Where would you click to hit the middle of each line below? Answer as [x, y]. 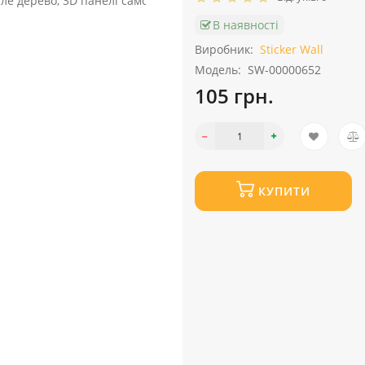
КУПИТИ [284, 191]
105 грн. [234, 95]
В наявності [246, 24]
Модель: [218, 69]
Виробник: [224, 49]
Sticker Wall [292, 49]
